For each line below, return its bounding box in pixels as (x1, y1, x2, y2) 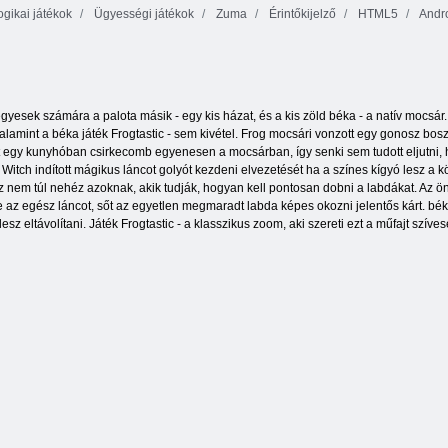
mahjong (321, 59, 363, 73)
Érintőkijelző (266, 7, 336, 21)
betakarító (189, 59, 235, 73)
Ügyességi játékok (91, 7, 194, 21)
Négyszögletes (177, 45, 247, 59)
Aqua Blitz (56, 59, 108, 73)
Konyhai (321, 45, 363, 59)
